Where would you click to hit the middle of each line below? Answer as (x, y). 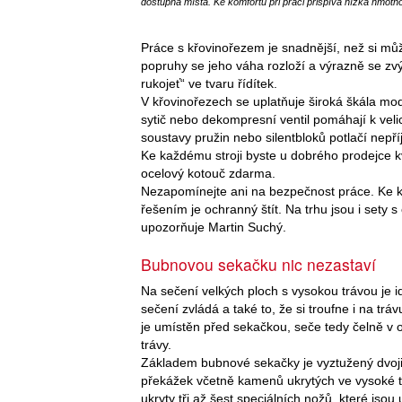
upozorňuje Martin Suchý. (214, 227)
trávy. (156, 344)
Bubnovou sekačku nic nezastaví (258, 264)
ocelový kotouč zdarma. (208, 173)
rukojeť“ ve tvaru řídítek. (209, 83)
